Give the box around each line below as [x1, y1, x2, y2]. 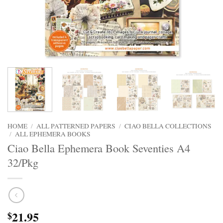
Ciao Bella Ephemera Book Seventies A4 [7, 140, 190, 156]
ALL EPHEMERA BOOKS [15, 129, 91, 138]
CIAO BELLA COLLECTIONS [124, 121, 212, 130]
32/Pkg [7, 155, 38, 170]
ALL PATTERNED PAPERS [36, 121, 116, 130]
